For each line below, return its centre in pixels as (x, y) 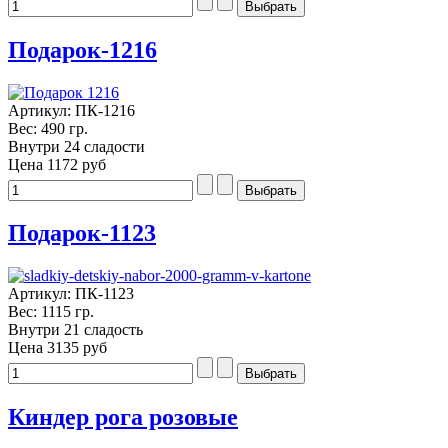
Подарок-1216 (82, 49)
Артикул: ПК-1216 (71, 110)
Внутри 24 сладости (76, 146)
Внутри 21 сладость (75, 330)
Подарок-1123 (82, 233)
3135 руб (77, 348)
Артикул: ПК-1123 (71, 294)
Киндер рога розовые (123, 417)
